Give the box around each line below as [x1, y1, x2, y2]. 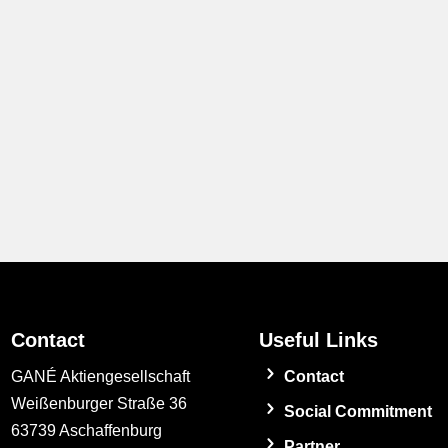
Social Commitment [284, 402, 433, 420]
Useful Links [259, 328, 379, 351]
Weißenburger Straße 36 [11, 394, 188, 412]
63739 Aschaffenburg [11, 421, 163, 439]
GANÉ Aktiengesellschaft [11, 367, 191, 385]
